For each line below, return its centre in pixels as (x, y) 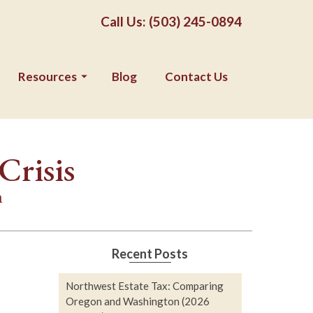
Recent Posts (150, 254)
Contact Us (196, 77)
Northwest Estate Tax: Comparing (144, 286)
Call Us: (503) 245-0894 (171, 21)
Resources (48, 77)
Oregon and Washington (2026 (137, 301)
